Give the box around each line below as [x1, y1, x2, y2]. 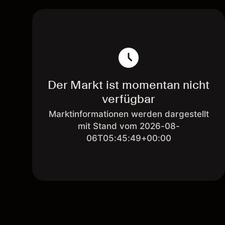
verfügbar [102, 91, 155, 106]
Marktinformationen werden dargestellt [48, 109, 209, 119]
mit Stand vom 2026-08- [77, 121, 180, 131]
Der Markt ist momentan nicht [48, 77, 209, 92]
